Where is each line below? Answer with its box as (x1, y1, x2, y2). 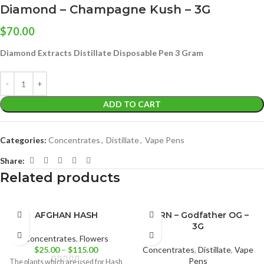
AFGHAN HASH (34, 210, 98, 221)
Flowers (79, 233, 108, 244)
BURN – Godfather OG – (147, 210, 249, 221)
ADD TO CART (103, 99, 161, 110)
